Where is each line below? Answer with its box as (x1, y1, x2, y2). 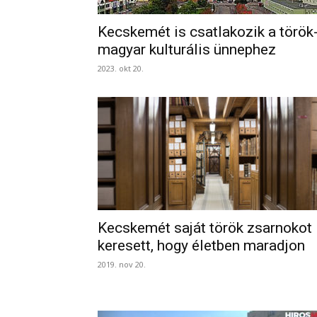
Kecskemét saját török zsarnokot (98, 219, 312, 236)
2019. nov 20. (98, 259, 146, 270)
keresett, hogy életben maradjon (98, 237, 305, 254)
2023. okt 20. (98, 63, 144, 74)
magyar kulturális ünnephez (98, 41, 276, 58)
